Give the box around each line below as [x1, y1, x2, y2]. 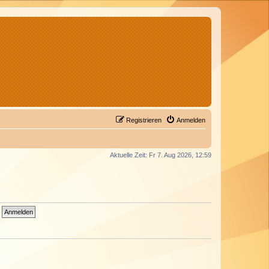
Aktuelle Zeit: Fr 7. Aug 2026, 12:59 [110, 151, 211, 159]
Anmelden [177, 116, 205, 124]
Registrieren [126, 116, 162, 124]
